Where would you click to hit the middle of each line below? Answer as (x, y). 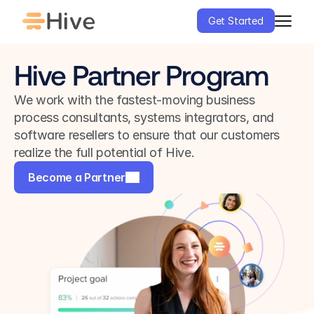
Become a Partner (77, 177)
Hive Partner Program (141, 74)
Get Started (235, 21)
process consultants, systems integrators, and (144, 117)
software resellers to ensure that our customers (147, 135)
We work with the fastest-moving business (135, 100)
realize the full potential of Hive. (104, 152)
